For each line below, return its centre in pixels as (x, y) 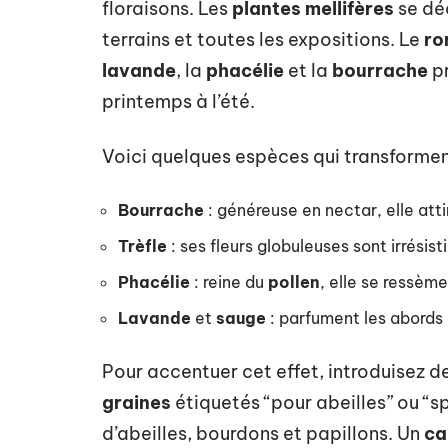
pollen (294, 281)
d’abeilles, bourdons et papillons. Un (263, 433)
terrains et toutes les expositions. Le (263, 39)
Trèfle (142, 245)
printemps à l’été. (178, 101)
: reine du (229, 281)
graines (136, 402)
